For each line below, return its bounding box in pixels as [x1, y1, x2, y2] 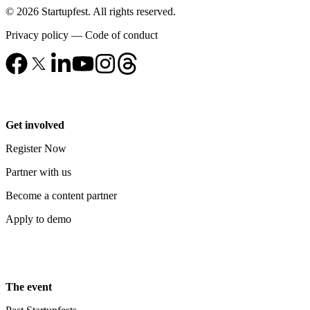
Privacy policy [6, 29, 69, 41]
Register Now [6, 143, 66, 154]
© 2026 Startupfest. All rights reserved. [6, 6, 176, 17]
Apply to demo [6, 213, 71, 225]
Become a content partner [6, 190, 117, 201]
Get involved [6, 119, 64, 131]
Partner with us [6, 166, 71, 178]
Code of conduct [85, 29, 158, 41]
